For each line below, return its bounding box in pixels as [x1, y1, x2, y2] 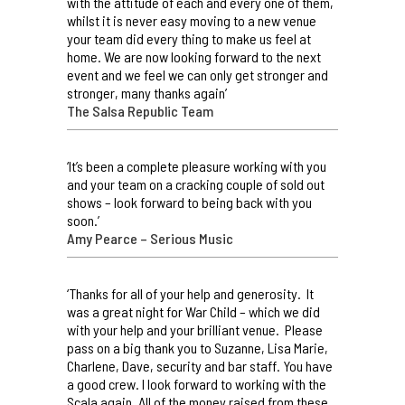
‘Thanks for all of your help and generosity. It [67, 284, 314, 302]
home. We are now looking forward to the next [67, 47, 321, 65]
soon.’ [67, 211, 99, 229]
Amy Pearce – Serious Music [67, 229, 233, 247]
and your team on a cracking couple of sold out [67, 174, 325, 193]
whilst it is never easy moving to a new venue [67, 11, 316, 29]
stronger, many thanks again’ [67, 83, 227, 101]
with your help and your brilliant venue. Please [67, 320, 323, 338]
